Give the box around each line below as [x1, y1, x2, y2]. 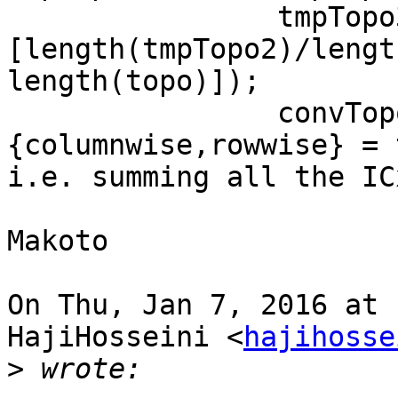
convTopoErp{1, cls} [7, 97, 277, 130]
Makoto [7, 225, 108, 258]
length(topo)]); [7, 65, 260, 98]
